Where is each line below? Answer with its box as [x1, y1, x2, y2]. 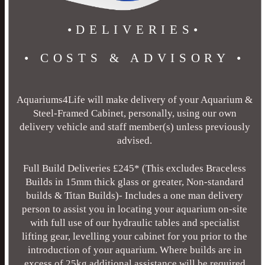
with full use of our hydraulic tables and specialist [30, 217, 240, 229]
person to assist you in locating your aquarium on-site [22, 203, 248, 215]
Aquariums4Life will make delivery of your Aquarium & [17, 94, 253, 106]
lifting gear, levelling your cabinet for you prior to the [22, 231, 248, 243]
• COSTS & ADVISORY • [24, 51, 246, 65]
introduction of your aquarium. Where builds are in [27, 244, 242, 256]
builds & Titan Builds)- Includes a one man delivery [26, 190, 244, 202]
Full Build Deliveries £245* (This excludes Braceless [23, 163, 247, 174]
